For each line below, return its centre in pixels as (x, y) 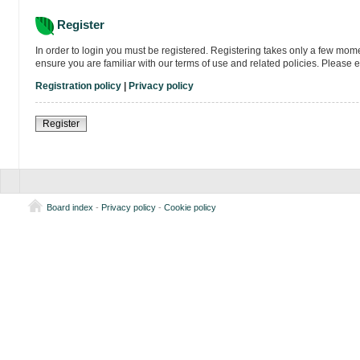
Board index (70, 208)
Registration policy (78, 86)
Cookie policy (190, 208)
